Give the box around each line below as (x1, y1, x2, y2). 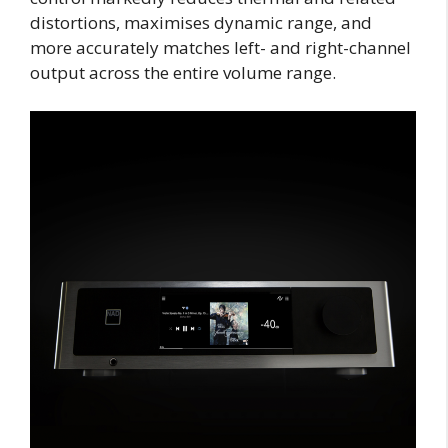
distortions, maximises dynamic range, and (30, 11, 372, 35)
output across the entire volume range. (30, 61, 336, 85)
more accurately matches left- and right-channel (30, 36, 411, 60)
